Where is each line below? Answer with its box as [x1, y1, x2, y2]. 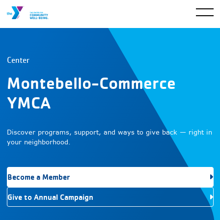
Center [6, 55, 29, 65]
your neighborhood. [6, 137, 71, 146]
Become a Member [7, 172, 70, 182]
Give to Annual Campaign [7, 192, 93, 202]
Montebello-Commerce [6, 73, 176, 93]
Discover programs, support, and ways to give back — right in [6, 128, 212, 137]
